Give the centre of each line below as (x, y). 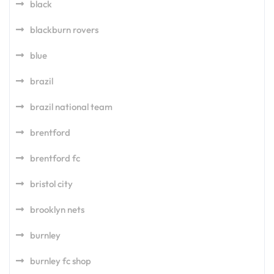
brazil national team (71, 107)
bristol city (51, 184)
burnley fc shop (61, 261)
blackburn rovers (64, 30)
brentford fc (55, 158)
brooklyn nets (57, 210)
